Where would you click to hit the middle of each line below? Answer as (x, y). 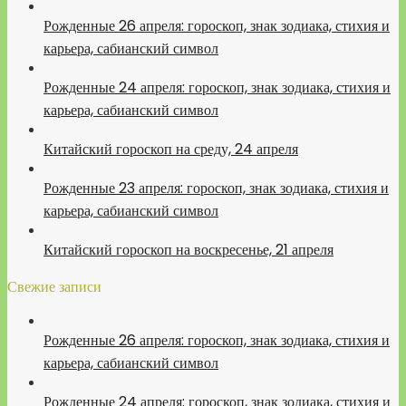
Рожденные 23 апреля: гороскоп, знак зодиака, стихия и (216, 188)
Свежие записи (54, 287)
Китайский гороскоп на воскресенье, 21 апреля (188, 250)
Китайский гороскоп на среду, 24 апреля (171, 149)
